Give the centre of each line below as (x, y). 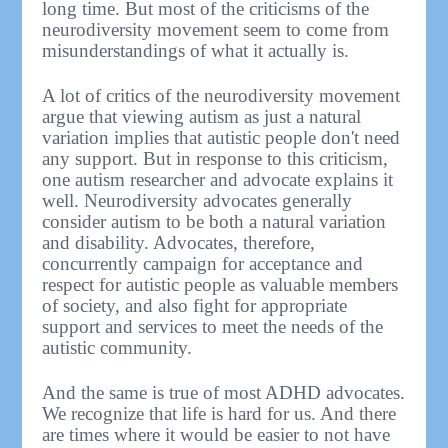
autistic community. (117, 348)
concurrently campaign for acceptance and (203, 264)
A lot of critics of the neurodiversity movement (221, 96)
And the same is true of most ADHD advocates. (224, 393)
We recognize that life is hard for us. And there (219, 414)
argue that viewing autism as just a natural (202, 117)
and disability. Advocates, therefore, (179, 243)
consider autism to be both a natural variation (214, 222)
